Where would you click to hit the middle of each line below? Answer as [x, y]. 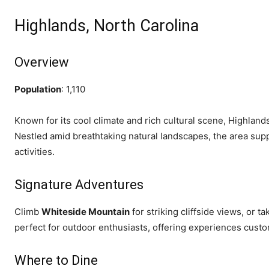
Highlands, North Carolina [107, 26]
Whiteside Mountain [86, 211]
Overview [42, 62]
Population [38, 89]
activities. [35, 151]
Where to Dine [56, 260]
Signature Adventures [79, 184]
